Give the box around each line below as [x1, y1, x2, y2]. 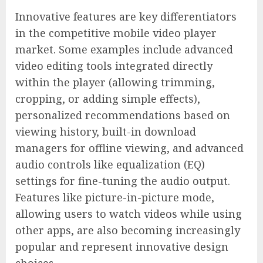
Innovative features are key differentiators [15, 9, 237, 24]
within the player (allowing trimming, [15, 75, 215, 90]
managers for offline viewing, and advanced [15, 141, 244, 156]
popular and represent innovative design [15, 240, 228, 254]
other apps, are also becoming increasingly [15, 223, 240, 238]
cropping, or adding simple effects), [15, 92, 200, 106]
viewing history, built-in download [15, 124, 196, 139]
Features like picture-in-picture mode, [15, 190, 214, 205]
